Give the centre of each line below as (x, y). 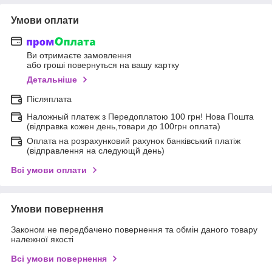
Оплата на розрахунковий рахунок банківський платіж (134, 141)
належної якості (42, 240)
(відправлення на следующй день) (96, 151)
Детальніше (52, 80)
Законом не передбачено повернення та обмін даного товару (134, 230)
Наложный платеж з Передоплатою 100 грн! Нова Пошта (140, 117)
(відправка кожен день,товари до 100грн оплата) (124, 127)
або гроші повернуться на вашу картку (103, 65)
